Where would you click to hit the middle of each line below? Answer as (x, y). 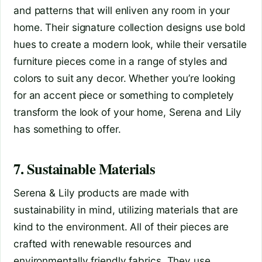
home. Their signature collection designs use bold (130, 27)
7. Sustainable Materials (85, 169)
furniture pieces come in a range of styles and (121, 61)
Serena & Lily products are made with (101, 192)
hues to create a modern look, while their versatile (130, 44)
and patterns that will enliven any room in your (122, 10)
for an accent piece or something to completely (124, 95)
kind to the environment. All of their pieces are (121, 226)
